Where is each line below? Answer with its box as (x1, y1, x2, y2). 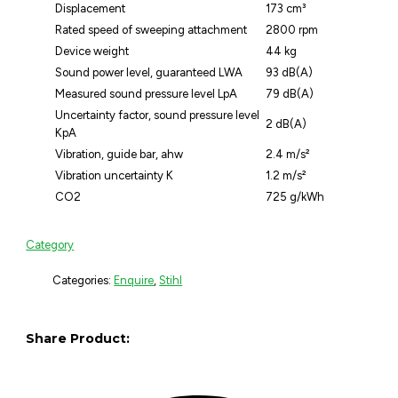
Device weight (55, 44, 130, 59)
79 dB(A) (266, 87, 314, 101)
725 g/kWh (266, 190, 325, 204)
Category (26, 238, 75, 252)
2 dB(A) (266, 117, 307, 131)
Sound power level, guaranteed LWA (55, 66, 243, 80)
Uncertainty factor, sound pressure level (55, 108, 260, 123)
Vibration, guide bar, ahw (55, 147, 184, 162)
